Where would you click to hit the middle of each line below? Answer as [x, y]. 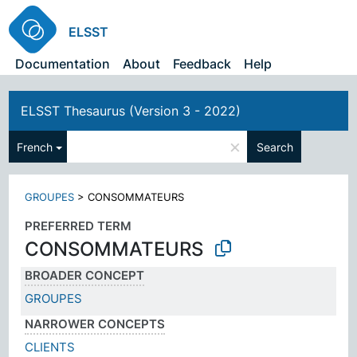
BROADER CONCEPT [85, 275]
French [35, 147]
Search [275, 147]
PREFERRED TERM [78, 226]
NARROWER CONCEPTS [95, 324]
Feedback [202, 64]
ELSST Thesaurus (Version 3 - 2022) [131, 111]
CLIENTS [50, 347]
